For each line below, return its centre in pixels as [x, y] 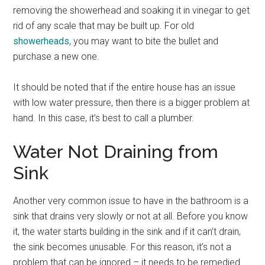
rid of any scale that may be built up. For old [104, 26]
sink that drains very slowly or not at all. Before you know [131, 216]
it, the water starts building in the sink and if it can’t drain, [127, 232]
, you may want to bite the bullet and [144, 41]
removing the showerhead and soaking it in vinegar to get [132, 11]
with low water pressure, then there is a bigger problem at [132, 103]
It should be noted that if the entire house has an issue [125, 88]
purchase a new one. [56, 57]
